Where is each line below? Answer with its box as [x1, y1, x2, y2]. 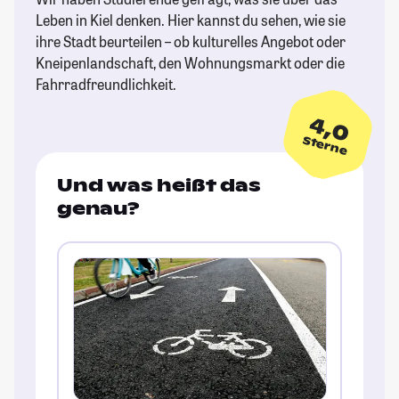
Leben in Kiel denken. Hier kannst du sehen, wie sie [36, 11, 346, 30]
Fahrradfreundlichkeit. [36, 75, 176, 94]
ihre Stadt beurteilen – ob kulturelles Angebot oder [36, 32, 346, 52]
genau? [57, 197, 140, 221]
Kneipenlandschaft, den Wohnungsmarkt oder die [36, 53, 345, 73]
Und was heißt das [57, 174, 261, 198]
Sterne [301, 133, 349, 159]
